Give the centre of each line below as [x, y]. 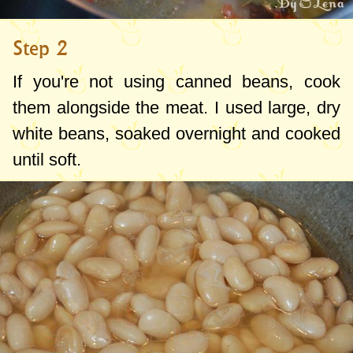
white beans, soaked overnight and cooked [176, 134]
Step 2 [41, 48]
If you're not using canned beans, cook [176, 82]
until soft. [47, 160]
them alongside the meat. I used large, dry [176, 108]
